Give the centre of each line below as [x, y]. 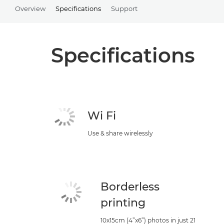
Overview [30, 9]
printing [123, 202]
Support [124, 9]
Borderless [130, 186]
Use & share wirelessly [120, 133]
